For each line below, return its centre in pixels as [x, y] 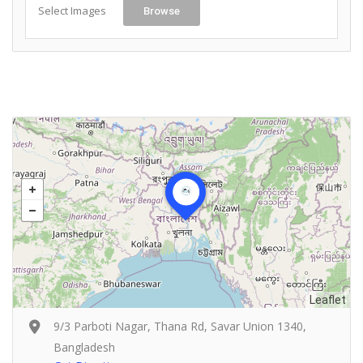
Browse [162, 11]
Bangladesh [84, 348]
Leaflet [328, 300]
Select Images [72, 11]
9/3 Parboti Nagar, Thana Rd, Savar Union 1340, [180, 327]
